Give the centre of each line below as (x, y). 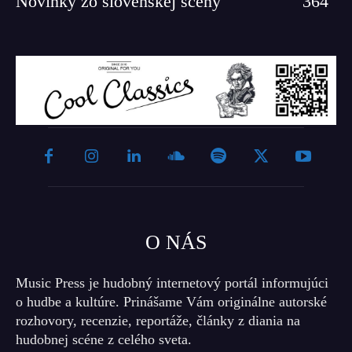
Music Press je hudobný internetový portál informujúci (172, 282)
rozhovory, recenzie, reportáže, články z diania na (158, 320)
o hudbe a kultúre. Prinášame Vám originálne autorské (171, 301)
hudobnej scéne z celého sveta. (104, 339)
